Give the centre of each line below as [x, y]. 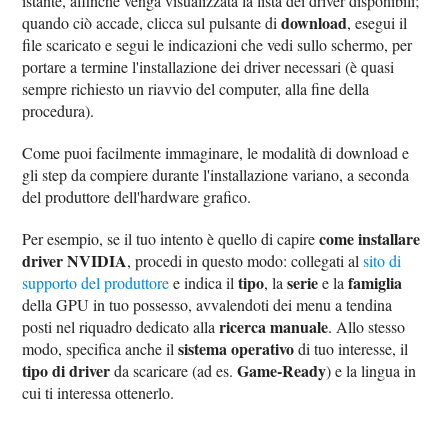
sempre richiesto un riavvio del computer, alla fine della [196, 88]
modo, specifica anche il [100, 348]
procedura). [58, 110]
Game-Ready [282, 370]
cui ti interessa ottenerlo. [98, 392]
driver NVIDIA [75, 260]
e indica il [204, 282]
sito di [382, 260]
